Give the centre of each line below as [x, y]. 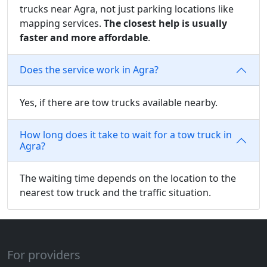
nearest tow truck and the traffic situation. [115, 192]
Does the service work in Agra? [89, 70]
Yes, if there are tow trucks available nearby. [119, 102]
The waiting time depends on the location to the [128, 178]
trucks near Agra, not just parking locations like [127, 9]
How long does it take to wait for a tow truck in [126, 134]
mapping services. [62, 23]
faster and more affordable [84, 37]
